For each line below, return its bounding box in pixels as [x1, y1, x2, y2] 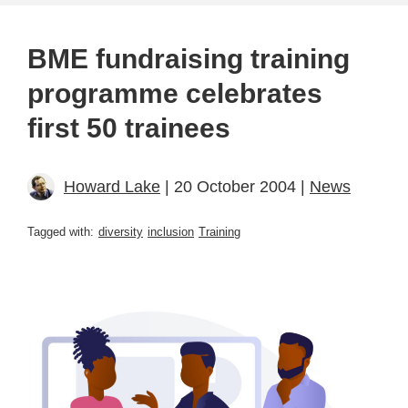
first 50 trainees [27, 112, 230, 143]
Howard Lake [64, 177, 160, 196]
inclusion [148, 224, 194, 239]
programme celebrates [27, 77, 322, 108]
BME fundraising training [27, 43, 350, 74]
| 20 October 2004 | [160, 177, 310, 196]
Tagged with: [27, 224, 94, 239]
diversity [98, 224, 143, 239]
